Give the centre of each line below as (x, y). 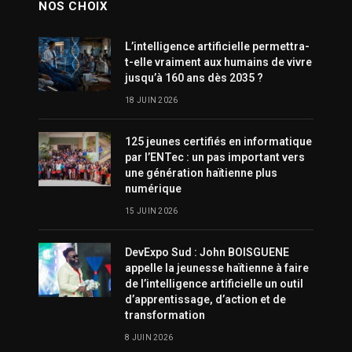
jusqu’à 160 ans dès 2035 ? (194, 78)
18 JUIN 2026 (152, 100)
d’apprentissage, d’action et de (205, 299)
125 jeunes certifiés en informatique (218, 141)
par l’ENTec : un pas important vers (215, 157)
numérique (153, 189)
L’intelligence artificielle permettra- (217, 46)
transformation (165, 315)
